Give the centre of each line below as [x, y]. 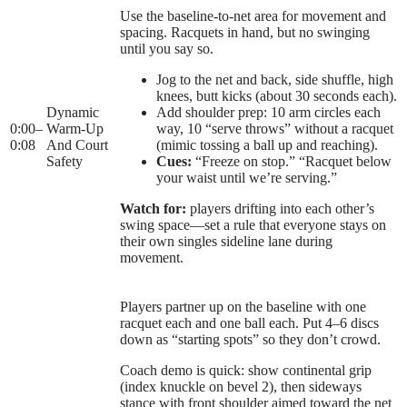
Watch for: [153, 209]
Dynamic [73, 113]
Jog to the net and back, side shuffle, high [275, 80]
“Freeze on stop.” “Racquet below [292, 162]
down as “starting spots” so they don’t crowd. [250, 340]
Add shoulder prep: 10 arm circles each [268, 113]
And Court [77, 145]
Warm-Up [75, 129]
